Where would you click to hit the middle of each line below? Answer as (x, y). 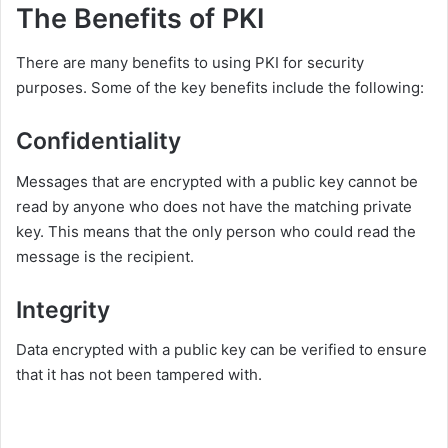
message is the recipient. (105, 256)
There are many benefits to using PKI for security (190, 63)
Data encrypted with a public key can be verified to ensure (221, 350)
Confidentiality (98, 141)
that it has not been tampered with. (139, 375)
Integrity (63, 309)
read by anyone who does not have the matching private (214, 206)
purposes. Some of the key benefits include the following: (220, 88)
